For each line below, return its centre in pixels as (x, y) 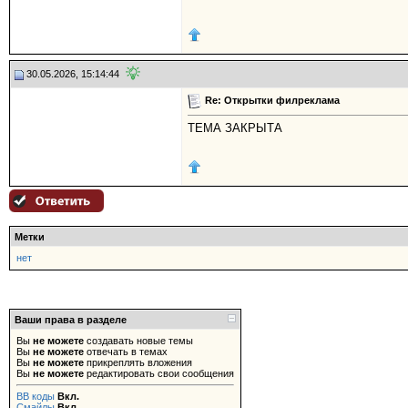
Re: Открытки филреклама (272, 100)
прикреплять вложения (138, 362)
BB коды (36, 396)
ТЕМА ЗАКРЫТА (235, 128)
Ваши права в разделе (71, 320)
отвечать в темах (126, 352)
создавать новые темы (138, 341)
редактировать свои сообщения (159, 373)
